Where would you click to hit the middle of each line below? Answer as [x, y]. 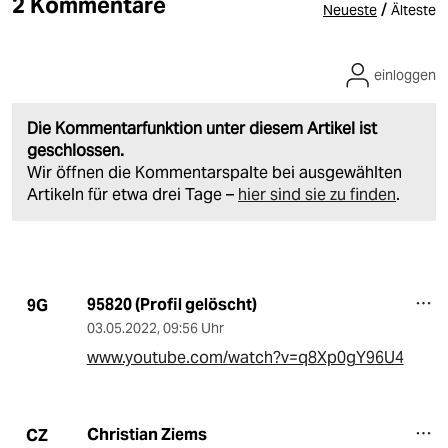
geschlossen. [75, 151]
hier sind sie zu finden [317, 195]
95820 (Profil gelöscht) [171, 305]
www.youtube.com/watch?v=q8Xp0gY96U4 [245, 358]
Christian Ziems [146, 435]
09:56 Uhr [193, 328]
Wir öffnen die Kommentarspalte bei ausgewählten [214, 173]
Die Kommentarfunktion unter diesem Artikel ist [202, 129]
